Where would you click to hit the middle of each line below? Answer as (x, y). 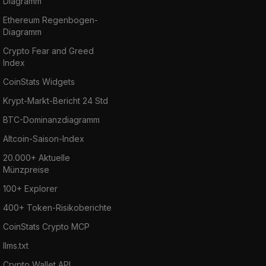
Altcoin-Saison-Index (44, 138)
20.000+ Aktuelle (37, 157)
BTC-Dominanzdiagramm (51, 119)
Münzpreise (26, 169)
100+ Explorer (30, 188)
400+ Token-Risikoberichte (57, 207)
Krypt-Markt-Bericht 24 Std (56, 100)
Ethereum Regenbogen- (50, 20)
